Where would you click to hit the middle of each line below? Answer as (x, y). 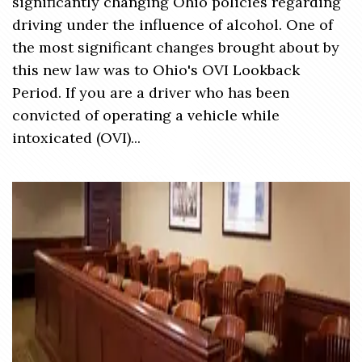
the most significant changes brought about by (176, 47)
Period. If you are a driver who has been (151, 93)
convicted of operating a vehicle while (146, 115)
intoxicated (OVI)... (76, 138)
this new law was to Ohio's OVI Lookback (156, 70)
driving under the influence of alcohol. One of (173, 25)
